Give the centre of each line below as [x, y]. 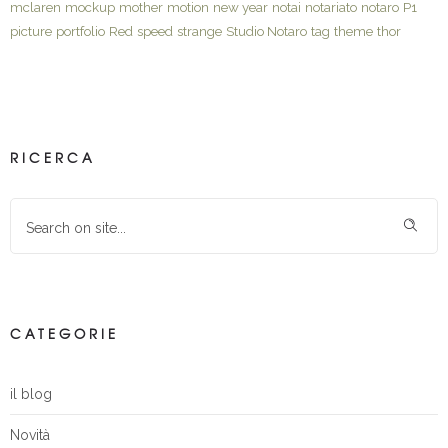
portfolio [80, 30]
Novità [30, 434]
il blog [31, 393]
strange [199, 30]
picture [31, 30]
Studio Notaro [266, 30]
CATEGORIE [64, 333]
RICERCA [53, 157]
